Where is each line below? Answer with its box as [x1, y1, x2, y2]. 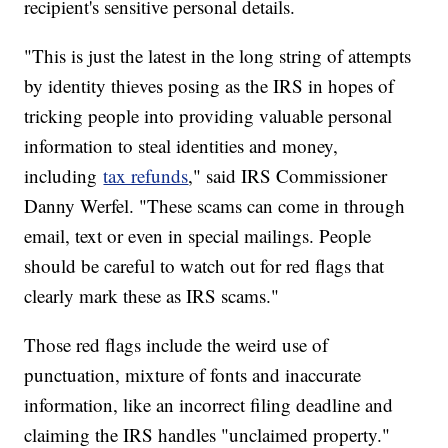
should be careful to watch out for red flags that [24, 253, 385, 279]
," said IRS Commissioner [188, 163, 388, 189]
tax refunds [103, 163, 189, 189]
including [24, 163, 104, 189]
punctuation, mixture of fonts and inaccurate [24, 362, 362, 388]
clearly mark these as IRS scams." [24, 283, 280, 309]
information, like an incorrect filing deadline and [24, 392, 394, 418]
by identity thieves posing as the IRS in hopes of [24, 73, 395, 99]
